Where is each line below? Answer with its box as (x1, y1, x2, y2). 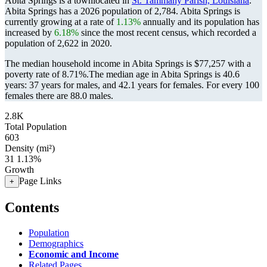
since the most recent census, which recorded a (79, 27, 256, 38)
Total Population (5, 122, 67, 132)
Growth (5, 164, 34, 175)
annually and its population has (141, 17, 259, 27)
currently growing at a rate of (5, 17, 116, 27)
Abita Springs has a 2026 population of (5, 6, 154, 16)
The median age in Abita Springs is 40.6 (89, 69, 240, 79)
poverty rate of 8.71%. (5, 69, 89, 79)
